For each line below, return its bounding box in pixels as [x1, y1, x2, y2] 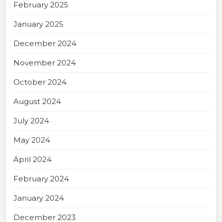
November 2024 [13, 58, 76, 67]
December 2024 [13, 39, 76, 48]
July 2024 [13, 116, 49, 125]
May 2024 [13, 135, 50, 145]
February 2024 [13, 174, 69, 183]
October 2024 [13, 77, 66, 87]
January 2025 [13, 19, 63, 29]
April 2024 [13, 155, 52, 164]
